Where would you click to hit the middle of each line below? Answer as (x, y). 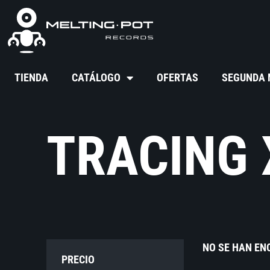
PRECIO (78, 260)
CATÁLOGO (96, 78)
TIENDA (32, 78)
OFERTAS (178, 78)
